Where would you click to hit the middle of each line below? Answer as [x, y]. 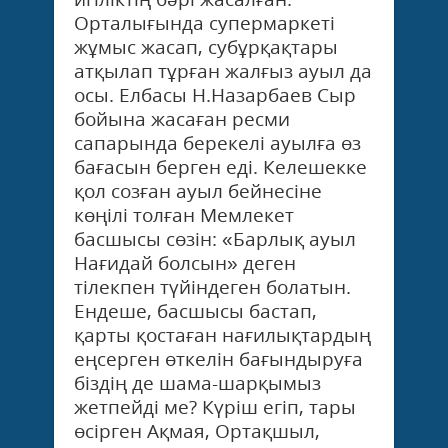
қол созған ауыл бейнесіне [198, 190]
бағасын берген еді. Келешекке [220, 166]
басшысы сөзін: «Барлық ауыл [215, 238]
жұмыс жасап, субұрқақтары [206, 46]
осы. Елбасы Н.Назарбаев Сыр [215, 94]
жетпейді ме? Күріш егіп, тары [215, 406]
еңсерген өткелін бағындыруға [218, 358]
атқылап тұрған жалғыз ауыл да [223, 70]
